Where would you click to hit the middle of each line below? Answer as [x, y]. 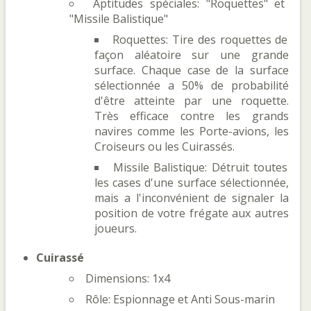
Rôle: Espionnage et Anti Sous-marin [180, 299]
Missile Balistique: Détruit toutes [200, 167]
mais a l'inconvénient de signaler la [192, 198]
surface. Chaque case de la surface [192, 70]
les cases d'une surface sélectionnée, [192, 183]
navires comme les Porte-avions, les [192, 131]
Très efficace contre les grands [192, 116]
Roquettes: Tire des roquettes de [200, 40]
